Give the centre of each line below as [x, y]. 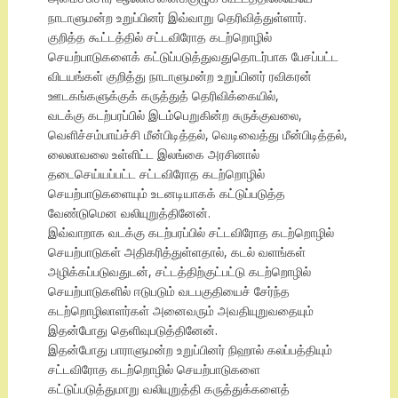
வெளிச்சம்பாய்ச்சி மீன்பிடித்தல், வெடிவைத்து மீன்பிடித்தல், [197, 135]
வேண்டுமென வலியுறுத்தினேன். [129, 213]
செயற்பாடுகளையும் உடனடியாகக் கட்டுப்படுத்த [166, 194]
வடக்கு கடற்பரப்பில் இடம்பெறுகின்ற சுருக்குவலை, [175, 115]
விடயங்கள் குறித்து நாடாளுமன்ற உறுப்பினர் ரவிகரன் [179, 76]
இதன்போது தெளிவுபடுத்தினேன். [132, 330]
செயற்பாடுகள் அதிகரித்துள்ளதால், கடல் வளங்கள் [176, 252]
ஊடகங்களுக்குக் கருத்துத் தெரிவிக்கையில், [163, 96]
